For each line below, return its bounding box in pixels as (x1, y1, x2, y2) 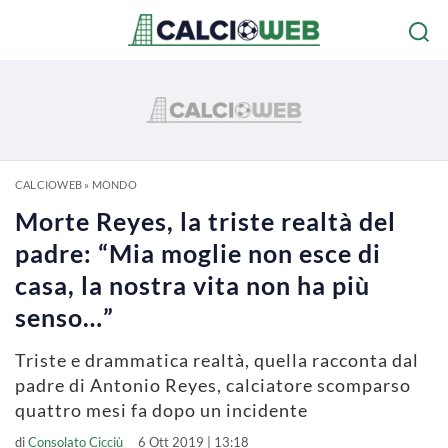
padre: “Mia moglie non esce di (15, 238, 381, 268)
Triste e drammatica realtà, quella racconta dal (15, 349, 419, 371)
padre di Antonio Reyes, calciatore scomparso (15, 374, 411, 396)
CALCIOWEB (15, 178, 82, 191)
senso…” (15, 302, 114, 332)
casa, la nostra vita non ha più (15, 270, 370, 300)
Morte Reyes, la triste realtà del (15, 206, 396, 236)
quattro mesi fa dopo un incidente (15, 399, 308, 421)
